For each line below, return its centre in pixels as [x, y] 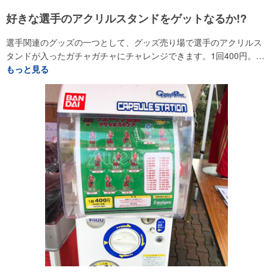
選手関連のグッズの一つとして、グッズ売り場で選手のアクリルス [134, 42]
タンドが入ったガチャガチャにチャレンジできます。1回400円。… [135, 55]
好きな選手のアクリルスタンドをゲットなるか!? [126, 18]
